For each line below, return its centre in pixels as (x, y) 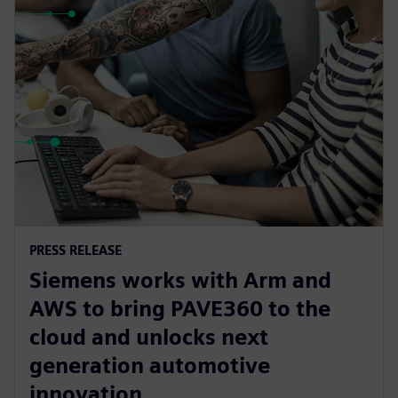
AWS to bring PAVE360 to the (180, 308)
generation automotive (150, 365)
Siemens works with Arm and (180, 280)
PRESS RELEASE (76, 250)
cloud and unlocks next (149, 337)
